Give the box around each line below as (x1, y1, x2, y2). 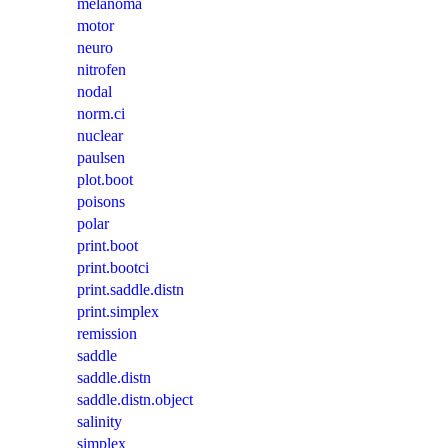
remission (77, 325, 137, 343)
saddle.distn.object (77, 391, 193, 409)
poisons (77, 193, 125, 211)
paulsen (77, 149, 125, 167)
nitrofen (77, 61, 126, 79)
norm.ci (77, 105, 125, 123)
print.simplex (77, 303, 159, 321)
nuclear (77, 127, 123, 145)
